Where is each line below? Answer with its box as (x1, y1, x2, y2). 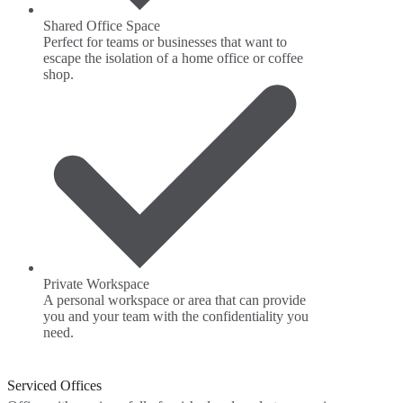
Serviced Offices (7, 378, 102, 393)
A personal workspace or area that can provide (43, 292, 306, 308)
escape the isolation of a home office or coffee (43, 50, 303, 67)
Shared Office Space (43, 18, 160, 34)
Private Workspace (43, 276, 149, 291)
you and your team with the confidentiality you (43, 309, 309, 324)
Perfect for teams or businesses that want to (43, 34, 287, 50)
